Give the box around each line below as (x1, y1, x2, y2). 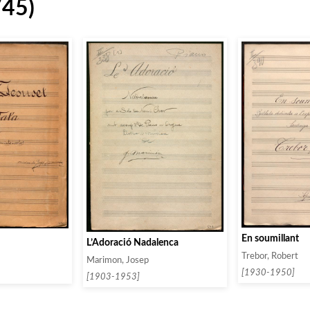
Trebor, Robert (241, 252, 299, 261)
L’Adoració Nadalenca (86, 237, 179, 248)
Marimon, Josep (86, 256, 149, 265)
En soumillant (241, 233, 300, 244)
